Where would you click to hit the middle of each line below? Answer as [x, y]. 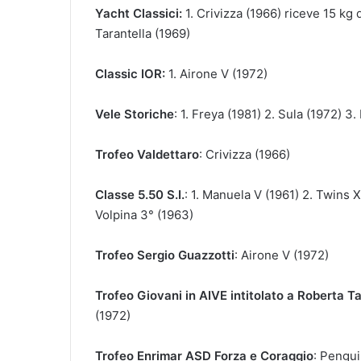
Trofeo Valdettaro [147, 154]
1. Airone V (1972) [216, 73]
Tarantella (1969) [143, 33]
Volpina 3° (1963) [144, 214]
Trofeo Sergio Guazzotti [165, 255]
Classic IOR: [130, 73]
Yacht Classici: [140, 13]
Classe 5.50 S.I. [140, 194]
